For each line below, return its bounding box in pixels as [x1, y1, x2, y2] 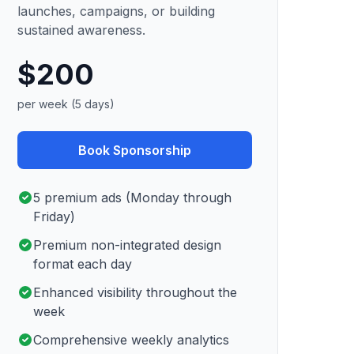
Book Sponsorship [78, 142, 192, 158]
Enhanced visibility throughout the [33, 284, 238, 300]
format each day [33, 256, 133, 272]
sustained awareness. [17, 22, 146, 38]
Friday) [33, 209, 76, 224]
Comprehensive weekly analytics [33, 332, 230, 348]
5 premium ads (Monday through [33, 190, 232, 205]
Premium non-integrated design [33, 237, 222, 253]
